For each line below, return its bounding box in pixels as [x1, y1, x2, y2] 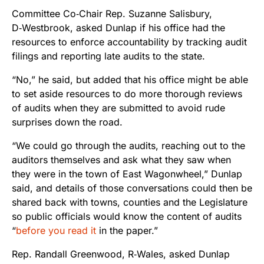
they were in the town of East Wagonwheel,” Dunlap [12, 168, 242, 180]
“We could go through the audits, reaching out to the [12, 140, 245, 152]
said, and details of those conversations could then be [12, 182, 252, 194]
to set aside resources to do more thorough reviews [12, 88, 242, 100]
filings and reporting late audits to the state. [12, 50, 205, 62]
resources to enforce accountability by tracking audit [12, 36, 247, 48]
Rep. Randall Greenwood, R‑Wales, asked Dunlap [12, 248, 230, 260]
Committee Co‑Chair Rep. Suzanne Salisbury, [12, 8, 212, 20]
